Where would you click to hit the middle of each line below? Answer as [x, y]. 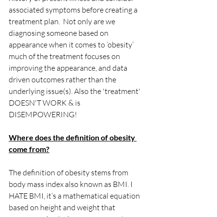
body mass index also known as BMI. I [71, 184]
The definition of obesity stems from [69, 172]
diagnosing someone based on [59, 33]
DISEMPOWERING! [43, 114]
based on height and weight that [63, 207]
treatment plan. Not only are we [63, 21]
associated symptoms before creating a [74, 9]
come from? [29, 149]
